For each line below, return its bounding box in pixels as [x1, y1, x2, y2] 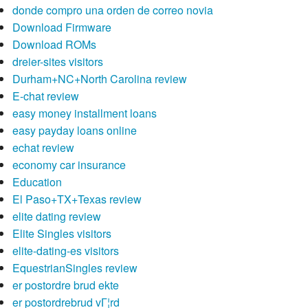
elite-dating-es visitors [12, 243, 119, 259]
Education [12, 174, 62, 190]
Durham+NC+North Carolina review [12, 71, 187, 87]
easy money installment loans [12, 105, 157, 122]
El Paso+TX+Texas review [12, 191, 142, 208]
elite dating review [12, 208, 101, 225]
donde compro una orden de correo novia [12, 2, 213, 19]
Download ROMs [12, 36, 96, 53]
